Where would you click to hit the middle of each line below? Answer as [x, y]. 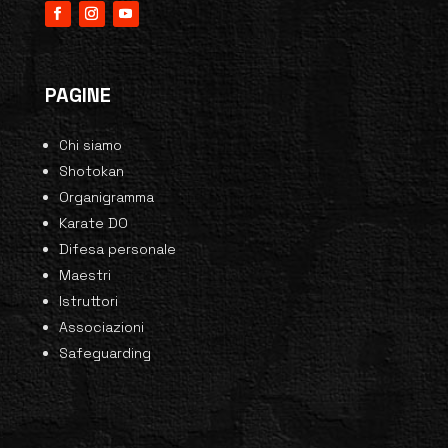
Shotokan [91, 171]
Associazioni [101, 327]
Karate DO [93, 223]
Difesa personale [117, 249]
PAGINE [77, 95]
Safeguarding [104, 353]
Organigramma [106, 197]
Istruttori [88, 301]
